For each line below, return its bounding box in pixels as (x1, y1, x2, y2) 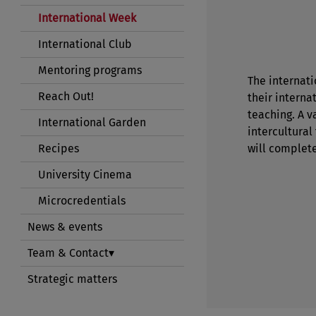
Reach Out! (38, 89, 95, 103)
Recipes (38, 141, 80, 155)
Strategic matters (28, 272, 118, 286)
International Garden (38, 115, 147, 129)
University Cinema (38, 167, 133, 181)
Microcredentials (38, 193, 126, 207)
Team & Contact (28, 245, 109, 260)
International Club (38, 37, 133, 51)
